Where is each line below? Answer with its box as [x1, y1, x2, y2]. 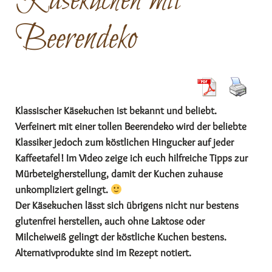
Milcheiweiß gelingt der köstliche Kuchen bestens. [15, 231, 226, 243]
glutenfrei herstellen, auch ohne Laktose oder [15, 215, 205, 227]
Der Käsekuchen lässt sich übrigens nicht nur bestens [15, 199, 239, 211]
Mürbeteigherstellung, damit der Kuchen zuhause [15, 168, 223, 180]
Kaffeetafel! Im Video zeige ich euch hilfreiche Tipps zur [15, 152, 248, 164]
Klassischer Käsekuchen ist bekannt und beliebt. [15, 104, 217, 117]
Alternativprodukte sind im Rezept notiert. [15, 246, 191, 259]
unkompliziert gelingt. [15, 183, 110, 195]
